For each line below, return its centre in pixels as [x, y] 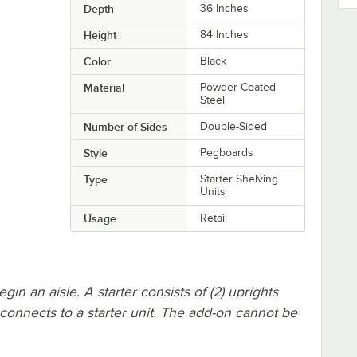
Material [104, 87]
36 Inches [225, 8]
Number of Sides [125, 126]
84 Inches [225, 34]
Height [100, 35]
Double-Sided [234, 126]
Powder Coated [238, 87]
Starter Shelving [239, 178]
